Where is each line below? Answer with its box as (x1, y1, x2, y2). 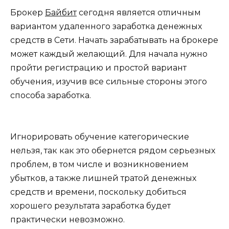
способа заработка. (10, 90, 91, 100)
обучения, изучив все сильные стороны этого (10, 76, 207, 86)
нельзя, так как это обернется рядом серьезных (10, 146, 215, 156)
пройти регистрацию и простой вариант (10, 62, 187, 73)
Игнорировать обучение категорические (10, 132, 189, 142)
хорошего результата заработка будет (10, 201, 171, 211)
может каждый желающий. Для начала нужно (10, 49, 208, 59)
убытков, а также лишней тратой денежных (10, 173, 196, 184)
